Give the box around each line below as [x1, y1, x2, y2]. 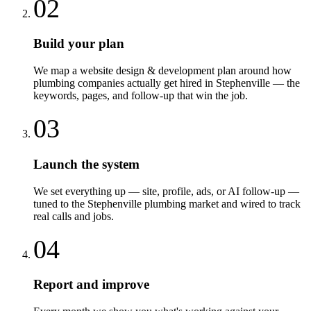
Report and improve [33, 277, 149, 292]
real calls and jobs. [33, 210, 114, 222]
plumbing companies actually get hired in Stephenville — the [33, 77, 300, 90]
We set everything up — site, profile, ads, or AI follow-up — [33, 185, 299, 197]
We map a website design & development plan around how [33, 65, 292, 77]
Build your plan [33, 36, 124, 51]
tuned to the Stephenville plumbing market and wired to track [33, 197, 301, 210]
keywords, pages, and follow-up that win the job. [33, 90, 248, 102]
